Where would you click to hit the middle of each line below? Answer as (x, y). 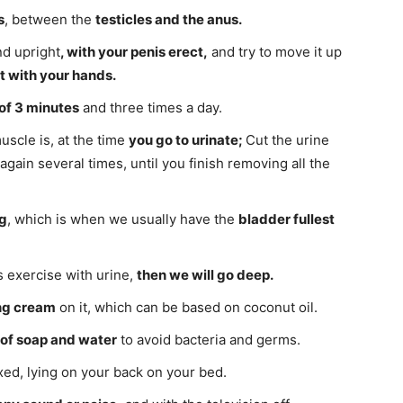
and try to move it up (275, 52)
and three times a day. (151, 108)
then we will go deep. (205, 275)
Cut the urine (287, 140)
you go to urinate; (187, 140)
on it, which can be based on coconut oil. (187, 308)
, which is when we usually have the (123, 219)
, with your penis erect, (134, 52)
